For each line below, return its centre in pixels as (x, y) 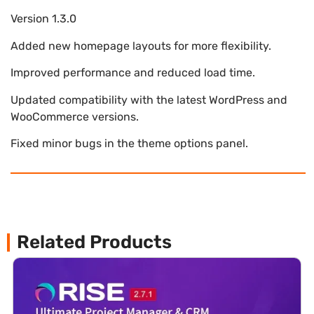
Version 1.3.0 (43, 19)
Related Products (94, 242)
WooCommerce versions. (75, 116)
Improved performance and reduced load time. (133, 73)
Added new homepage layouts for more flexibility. (141, 46)
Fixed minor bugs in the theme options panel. (129, 143)
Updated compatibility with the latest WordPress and (149, 100)
